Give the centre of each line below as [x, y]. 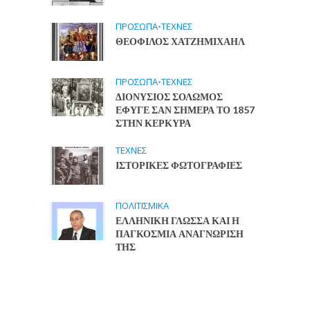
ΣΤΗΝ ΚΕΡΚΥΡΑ [154, 123]
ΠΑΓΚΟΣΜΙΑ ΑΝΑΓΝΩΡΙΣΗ [180, 234]
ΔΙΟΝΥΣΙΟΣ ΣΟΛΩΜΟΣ [170, 97]
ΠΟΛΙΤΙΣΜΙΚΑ [143, 206]
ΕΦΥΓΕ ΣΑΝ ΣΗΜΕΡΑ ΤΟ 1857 [185, 110]
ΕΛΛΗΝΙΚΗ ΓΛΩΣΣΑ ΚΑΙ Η [178, 220]
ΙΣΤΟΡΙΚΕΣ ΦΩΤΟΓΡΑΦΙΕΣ [179, 165]
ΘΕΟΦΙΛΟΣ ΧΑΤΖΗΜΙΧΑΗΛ [181, 41]
